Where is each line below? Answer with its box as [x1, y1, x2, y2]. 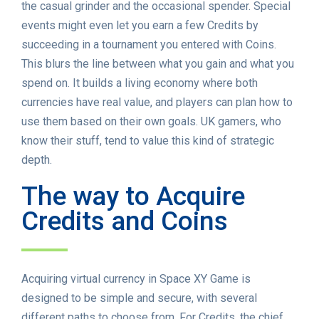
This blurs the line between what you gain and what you [21, 57, 294, 71]
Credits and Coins [21, 206, 228, 237]
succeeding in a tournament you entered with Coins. [21, 38, 276, 52]
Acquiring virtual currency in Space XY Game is [21, 272, 251, 286]
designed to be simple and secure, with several [21, 291, 257, 305]
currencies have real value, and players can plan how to [21, 95, 293, 110]
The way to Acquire [21, 181, 245, 212]
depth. [21, 153, 52, 167]
